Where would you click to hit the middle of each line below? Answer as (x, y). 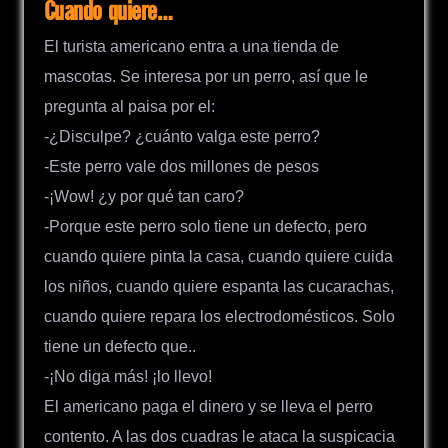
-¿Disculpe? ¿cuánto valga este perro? (182, 136)
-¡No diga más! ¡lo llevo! (128, 376)
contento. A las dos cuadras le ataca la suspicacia (219, 436)
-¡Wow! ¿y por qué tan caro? (144, 196)
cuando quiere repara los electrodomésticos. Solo (219, 316)
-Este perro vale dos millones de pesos (181, 166)
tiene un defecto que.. (120, 346)
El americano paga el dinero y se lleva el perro (208, 406)
